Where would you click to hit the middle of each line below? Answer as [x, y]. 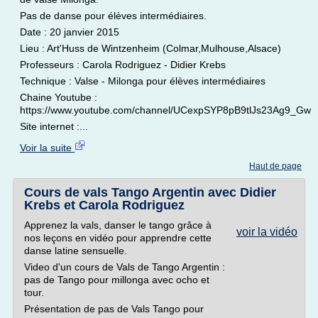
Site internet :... [54, 126]
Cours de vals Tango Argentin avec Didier [150, 192]
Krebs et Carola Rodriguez [104, 205]
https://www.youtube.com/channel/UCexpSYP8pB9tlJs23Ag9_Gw [165, 110]
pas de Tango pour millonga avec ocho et [117, 280]
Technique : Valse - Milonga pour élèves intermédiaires [143, 81]
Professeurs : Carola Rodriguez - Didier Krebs [123, 65]
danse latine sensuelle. [76, 251]
